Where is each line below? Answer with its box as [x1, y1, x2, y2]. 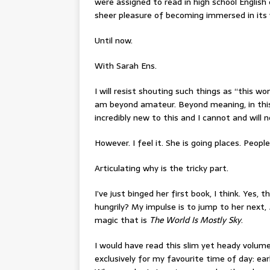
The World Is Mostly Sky [149, 213, 241, 227]
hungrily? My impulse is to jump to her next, [95, 200, 269, 214]
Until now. [95, 34, 133, 48]
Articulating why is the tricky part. [95, 162, 228, 175]
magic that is [95, 213, 149, 227]
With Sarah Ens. [95, 59, 157, 73]
